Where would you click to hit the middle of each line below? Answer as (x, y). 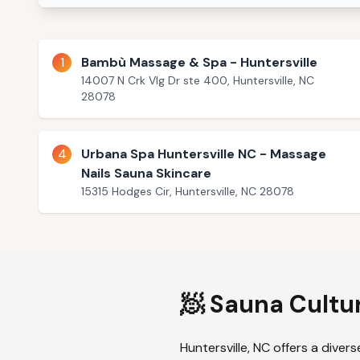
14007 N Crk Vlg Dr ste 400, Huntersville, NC (198, 80)
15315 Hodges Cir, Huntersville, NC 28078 (188, 191)
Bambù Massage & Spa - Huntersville (199, 62)
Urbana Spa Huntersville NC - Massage (204, 154)
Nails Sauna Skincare (146, 173)
